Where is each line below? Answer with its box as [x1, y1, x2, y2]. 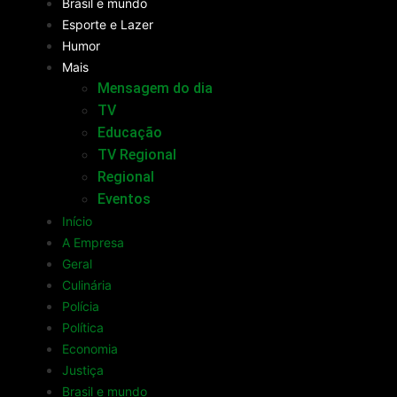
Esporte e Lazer [62, 17, 153, 33]
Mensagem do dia [97, 80, 213, 97]
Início [62, 214, 92, 230]
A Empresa [62, 235, 124, 251]
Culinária [62, 277, 112, 293]
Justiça [62, 362, 104, 378]
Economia [62, 341, 118, 357]
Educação [97, 124, 162, 142]
